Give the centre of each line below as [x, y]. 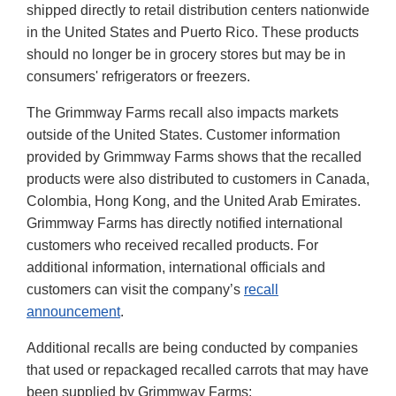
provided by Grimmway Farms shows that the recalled [194, 156]
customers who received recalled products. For [172, 245]
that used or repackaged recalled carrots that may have [198, 369]
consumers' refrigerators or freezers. [138, 76]
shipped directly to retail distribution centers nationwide [198, 10]
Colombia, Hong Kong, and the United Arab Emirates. [194, 201]
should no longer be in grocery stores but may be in [186, 54]
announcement [73, 311]
